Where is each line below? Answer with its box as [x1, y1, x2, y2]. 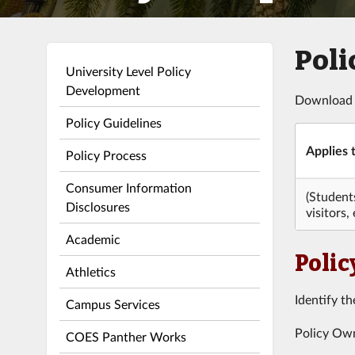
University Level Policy [65, 63, 191, 78]
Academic [65, 231, 120, 246]
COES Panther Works [65, 328, 186, 344]
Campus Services [65, 296, 160, 311]
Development [65, 82, 140, 97]
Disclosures [65, 198, 130, 214]
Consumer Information [65, 179, 192, 195]
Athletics [65, 263, 116, 279]
